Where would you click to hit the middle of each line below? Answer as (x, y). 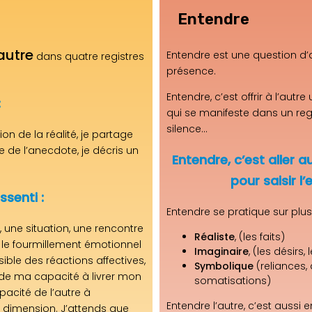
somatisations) (233, 280)
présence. (191, 71)
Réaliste (214, 236)
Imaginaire (221, 251)
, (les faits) (260, 236)
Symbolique (224, 266)
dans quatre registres (89, 56)
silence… (187, 128)
